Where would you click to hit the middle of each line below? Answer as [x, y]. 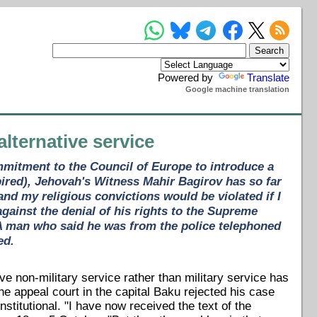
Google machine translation [238, 89]
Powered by [187, 77]
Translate [269, 77]
